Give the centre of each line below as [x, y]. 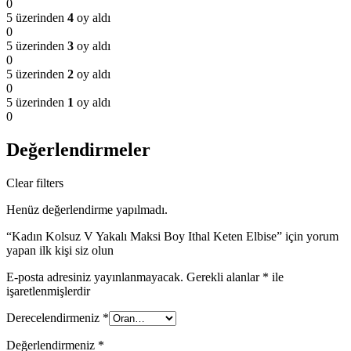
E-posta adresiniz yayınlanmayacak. [95, 277]
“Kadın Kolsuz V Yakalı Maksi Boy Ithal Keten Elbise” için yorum [172, 237]
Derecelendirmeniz [54, 318]
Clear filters [35, 183]
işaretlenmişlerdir [48, 291]
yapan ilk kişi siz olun [60, 251]
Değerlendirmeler [78, 150]
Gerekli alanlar [224, 277]
